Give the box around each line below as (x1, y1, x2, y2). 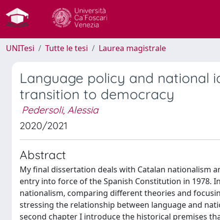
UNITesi (6, 43, 34, 54)
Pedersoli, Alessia (22, 104, 98, 116)
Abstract (20, 147, 66, 162)
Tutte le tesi (45, 43, 88, 54)
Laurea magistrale (99, 43, 166, 54)
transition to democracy (20, 85, 174, 103)
